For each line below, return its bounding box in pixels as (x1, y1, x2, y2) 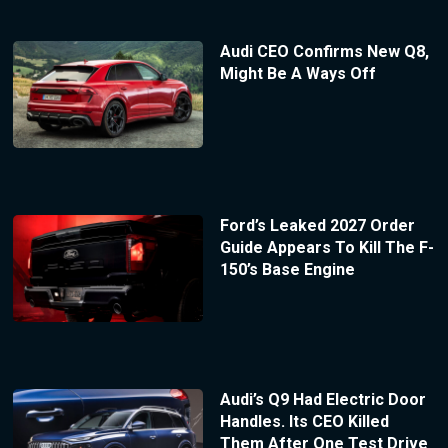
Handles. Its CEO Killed (219, 411, 389, 431)
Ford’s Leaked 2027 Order (219, 215, 415, 235)
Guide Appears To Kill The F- (219, 237, 434, 257)
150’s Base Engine (219, 259, 355, 279)
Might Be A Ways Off (219, 63, 376, 83)
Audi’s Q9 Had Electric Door (219, 389, 426, 409)
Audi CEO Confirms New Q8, (219, 41, 429, 61)
